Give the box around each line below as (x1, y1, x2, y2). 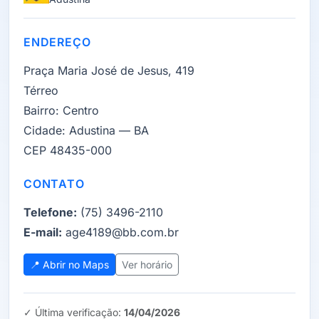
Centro (59, 103, 99, 117)
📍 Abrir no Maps (30, 258, 109, 271)
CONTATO (23, 177, 85, 191)
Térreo (23, 83, 58, 98)
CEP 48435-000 (23, 143, 112, 157)
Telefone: (23, 205, 77, 219)
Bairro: (23, 103, 59, 117)
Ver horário (122, 258, 172, 271)
